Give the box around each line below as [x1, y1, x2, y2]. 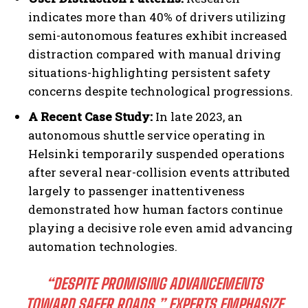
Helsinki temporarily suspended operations [28, 146, 285, 162]
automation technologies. [28, 239, 177, 255]
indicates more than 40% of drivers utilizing [28, 9, 286, 25]
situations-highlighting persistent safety [28, 65, 271, 81]
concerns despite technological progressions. [28, 83, 293, 100]
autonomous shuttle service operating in [28, 127, 265, 144]
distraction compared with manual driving [28, 46, 281, 63]
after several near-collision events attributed [28, 164, 290, 181]
